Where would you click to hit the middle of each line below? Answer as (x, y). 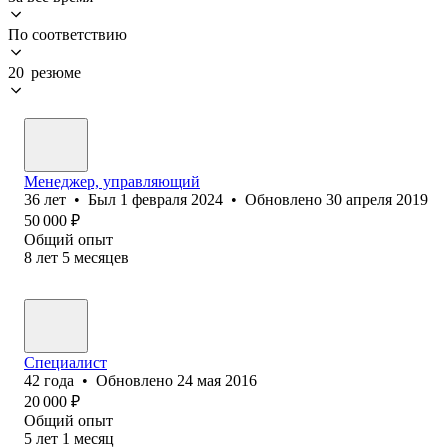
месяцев (101, 257)
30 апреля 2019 (377, 199)
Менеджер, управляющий (112, 181)
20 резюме (44, 72)
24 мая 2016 (217, 380)
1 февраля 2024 (171, 199)
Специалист (65, 362)
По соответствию (67, 34)
